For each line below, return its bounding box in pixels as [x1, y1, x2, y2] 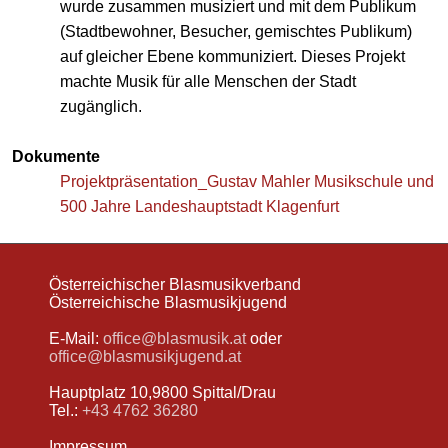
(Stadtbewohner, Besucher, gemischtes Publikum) [60, 23, 412, 40]
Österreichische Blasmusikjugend [49, 294, 287, 311]
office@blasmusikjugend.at [49, 348, 241, 365]
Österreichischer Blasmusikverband [49, 276, 301, 293]
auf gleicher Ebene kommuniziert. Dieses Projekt [60, 48, 405, 65]
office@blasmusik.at [103, 330, 246, 347]
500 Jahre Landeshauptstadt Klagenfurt [60, 198, 339, 215]
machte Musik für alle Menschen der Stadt [60, 73, 356, 90]
